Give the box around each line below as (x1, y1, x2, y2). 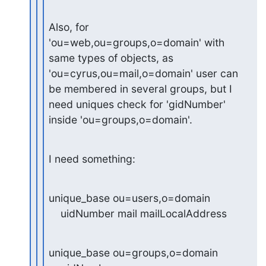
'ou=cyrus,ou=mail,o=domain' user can (49, 67, 239, 80)
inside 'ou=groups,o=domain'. (49, 113, 193, 126)
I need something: (49, 153, 136, 165)
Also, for (49, 21, 90, 33)
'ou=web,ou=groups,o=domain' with (49, 36, 225, 49)
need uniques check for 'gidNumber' (49, 98, 226, 110)
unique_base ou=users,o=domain (49, 192, 211, 204)
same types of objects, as (49, 52, 174, 64)
